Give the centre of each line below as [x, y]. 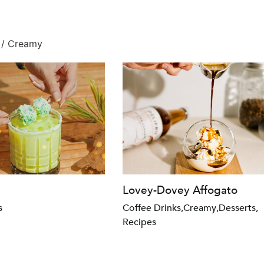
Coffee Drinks [151, 208]
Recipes [139, 222]
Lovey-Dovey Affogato [180, 190]
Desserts [237, 208]
